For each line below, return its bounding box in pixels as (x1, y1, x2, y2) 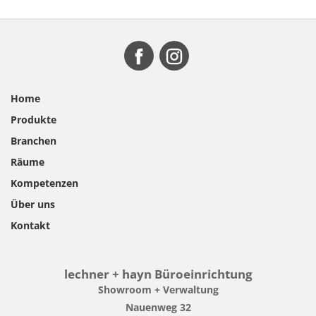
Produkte (11, 113, 56, 126)
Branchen (11, 134, 56, 147)
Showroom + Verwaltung (97, 283, 219, 296)
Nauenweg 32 (125, 300, 191, 314)
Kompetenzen (11, 176, 78, 190)
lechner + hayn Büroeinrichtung (63, 266, 253, 282)
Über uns (11, 197, 55, 211)
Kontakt (11, 219, 50, 232)
